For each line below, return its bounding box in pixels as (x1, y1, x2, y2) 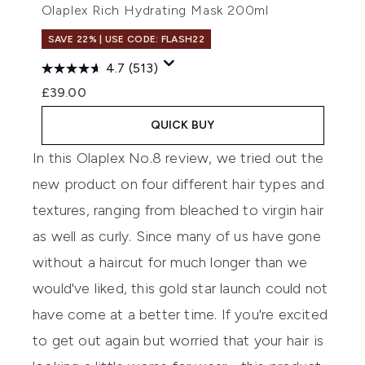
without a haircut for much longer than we (33, 253, 308, 271)
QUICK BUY (150, 117, 215, 132)
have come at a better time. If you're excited (33, 305, 328, 323)
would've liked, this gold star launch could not (33, 279, 328, 297)
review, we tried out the (161, 148, 324, 167)
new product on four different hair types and (33, 174, 324, 193)
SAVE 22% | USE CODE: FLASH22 (47, 33, 204, 45)
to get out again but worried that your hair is (33, 331, 324, 350)
